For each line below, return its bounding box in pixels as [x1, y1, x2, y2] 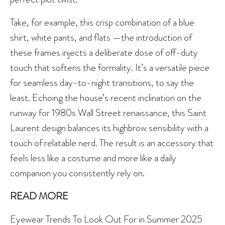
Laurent [10, 120, 40, 135]
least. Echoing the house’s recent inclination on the [10, 90, 201, 104]
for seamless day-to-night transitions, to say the [10, 75, 194, 89]
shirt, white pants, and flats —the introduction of [10, 30, 192, 44]
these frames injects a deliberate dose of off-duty [10, 45, 198, 59]
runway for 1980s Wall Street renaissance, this [10, 105, 187, 120]
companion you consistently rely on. [10, 165, 145, 180]
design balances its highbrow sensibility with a [40, 120, 208, 135]
